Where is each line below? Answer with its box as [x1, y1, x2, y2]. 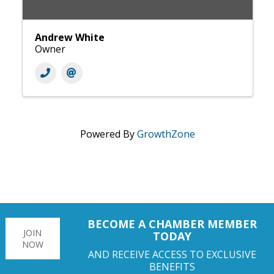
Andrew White [34, 30, 105, 44]
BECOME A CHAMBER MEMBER [87, 217, 257, 232]
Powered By [80, 127, 137, 141]
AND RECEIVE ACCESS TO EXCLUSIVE [88, 248, 257, 262]
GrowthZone [136, 127, 195, 141]
